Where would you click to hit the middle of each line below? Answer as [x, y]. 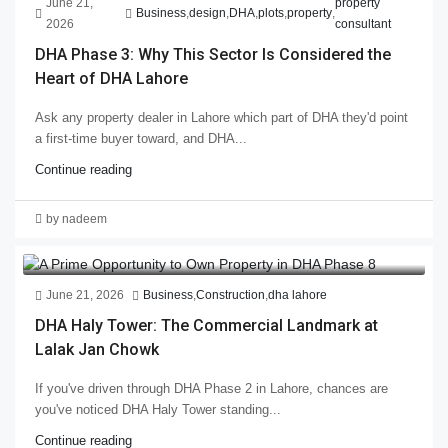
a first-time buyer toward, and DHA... [141, 138]
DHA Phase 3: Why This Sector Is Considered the [213, 54]
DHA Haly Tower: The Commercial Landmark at [206, 326]
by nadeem [76, 218]
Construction [230, 295]
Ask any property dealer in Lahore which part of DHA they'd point [221, 117]
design [207, 13]
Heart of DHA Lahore [111, 78]
